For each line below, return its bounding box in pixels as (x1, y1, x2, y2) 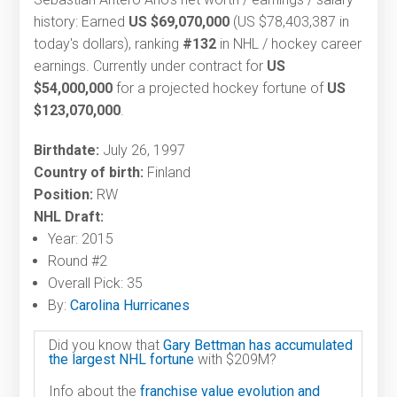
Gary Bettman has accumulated (163, 337, 354, 354)
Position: (34, 186, 94, 204)
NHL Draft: (34, 208, 105, 226)
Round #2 (48, 253, 108, 270)
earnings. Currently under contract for (34, 58, 268, 75)
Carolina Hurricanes (70, 297, 191, 315)
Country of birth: (34, 164, 144, 182)
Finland (144, 164, 191, 182)
